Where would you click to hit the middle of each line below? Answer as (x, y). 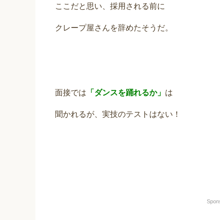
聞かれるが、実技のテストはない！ (118, 114)
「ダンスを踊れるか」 (126, 93)
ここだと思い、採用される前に (110, 6)
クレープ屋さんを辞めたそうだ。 (114, 28)
